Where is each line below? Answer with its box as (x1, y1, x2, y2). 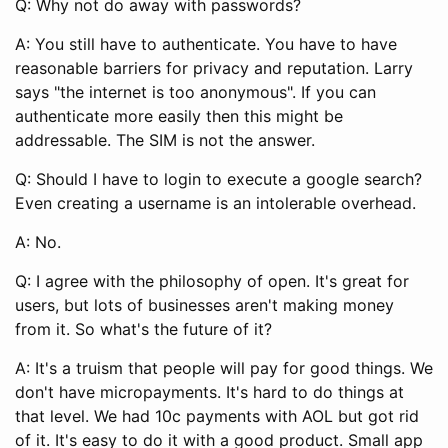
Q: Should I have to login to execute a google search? (15, 168, 422, 189)
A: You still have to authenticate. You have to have (15, 33, 397, 54)
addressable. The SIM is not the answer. (15, 129, 315, 150)
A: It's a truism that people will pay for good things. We (15, 357, 433, 378)
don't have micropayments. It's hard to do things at (15, 381, 404, 402)
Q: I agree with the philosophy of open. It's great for (15, 270, 409, 291)
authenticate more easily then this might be (15, 105, 343, 126)
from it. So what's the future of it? (15, 318, 272, 339)
